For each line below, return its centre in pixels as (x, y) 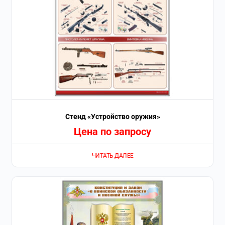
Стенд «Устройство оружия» (113, 117)
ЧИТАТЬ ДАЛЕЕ (113, 155)
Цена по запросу (113, 132)
